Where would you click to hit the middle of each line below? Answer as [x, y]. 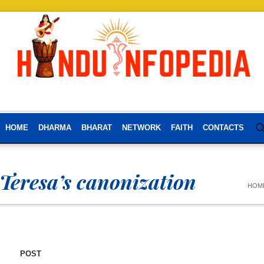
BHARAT [96, 128]
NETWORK [141, 128]
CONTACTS [223, 128]
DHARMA [55, 128]
